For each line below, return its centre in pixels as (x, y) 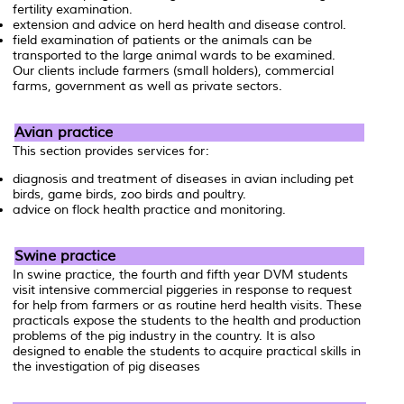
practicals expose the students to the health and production (187, 321)
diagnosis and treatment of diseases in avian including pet (183, 179)
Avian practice (64, 133)
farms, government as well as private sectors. (147, 87)
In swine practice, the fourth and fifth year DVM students (180, 275)
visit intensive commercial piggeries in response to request (182, 290)
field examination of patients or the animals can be (162, 41)
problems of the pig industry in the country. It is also (164, 336)
